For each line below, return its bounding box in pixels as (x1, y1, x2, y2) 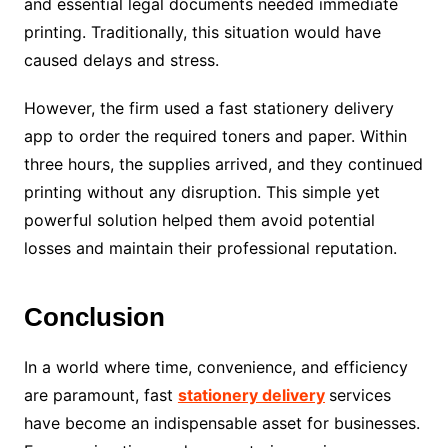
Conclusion (23, 301, 165, 332)
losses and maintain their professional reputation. (23, 237, 397, 258)
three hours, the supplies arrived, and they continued (23, 153, 423, 174)
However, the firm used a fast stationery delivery (23, 97, 394, 118)
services (328, 384, 391, 405)
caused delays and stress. (23, 49, 219, 70)
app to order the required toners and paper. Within (23, 125, 407, 146)
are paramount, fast (23, 384, 178, 405)
